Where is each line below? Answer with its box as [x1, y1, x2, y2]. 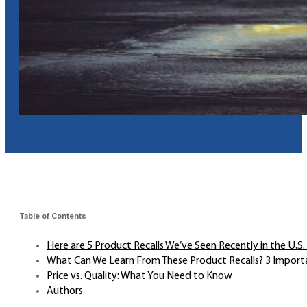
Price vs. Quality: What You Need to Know [47, 271, 232, 282]
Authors [47, 286, 83, 297]
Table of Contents [19, 212, 86, 221]
